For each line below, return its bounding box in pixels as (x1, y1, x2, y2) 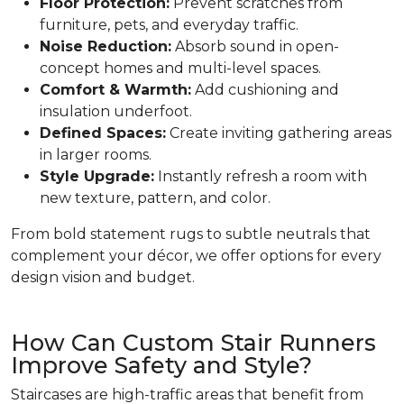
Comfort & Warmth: (40, 81, 191, 98)
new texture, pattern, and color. (40, 189, 271, 207)
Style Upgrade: (40, 168, 154, 185)
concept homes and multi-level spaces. (40, 60, 321, 77)
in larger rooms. (40, 146, 151, 163)
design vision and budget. (11, 269, 195, 286)
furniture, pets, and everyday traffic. (40, 16, 298, 33)
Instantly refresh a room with (154, 168, 367, 185)
